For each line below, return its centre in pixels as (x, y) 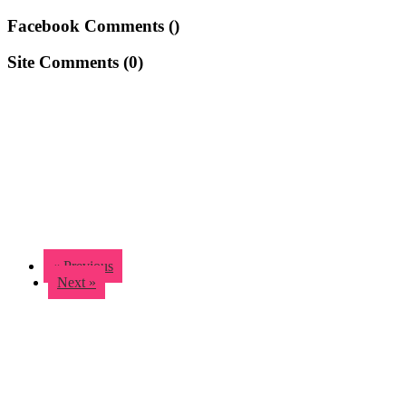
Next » (77, 282)
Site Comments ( (68, 63)
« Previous (83, 266)
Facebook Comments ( (91, 25)
